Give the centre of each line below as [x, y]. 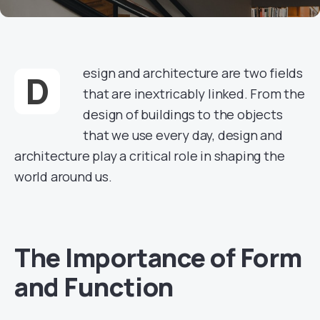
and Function [94, 287]
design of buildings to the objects [183, 114]
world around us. [63, 176]
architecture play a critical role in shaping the [150, 156]
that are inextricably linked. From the [194, 94]
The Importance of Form [158, 257]
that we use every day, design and [183, 135]
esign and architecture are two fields [193, 73]
